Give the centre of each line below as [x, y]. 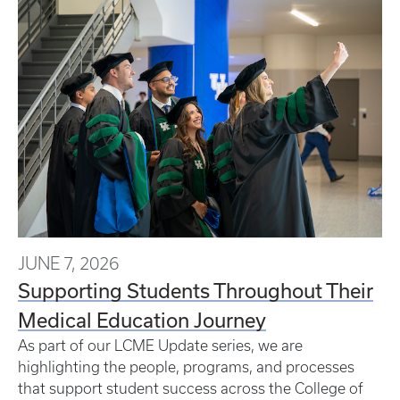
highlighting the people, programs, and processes [186, 367]
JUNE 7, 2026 [68, 264]
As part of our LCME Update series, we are [160, 346]
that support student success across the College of [191, 389]
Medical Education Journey [142, 320]
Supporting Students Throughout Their [196, 291]
